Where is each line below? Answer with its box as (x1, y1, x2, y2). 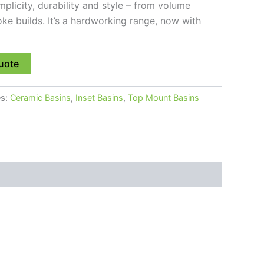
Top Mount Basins (128, 92, 199, 103)
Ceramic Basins (10, 92, 71, 103)
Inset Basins (75, 92, 123, 103)
